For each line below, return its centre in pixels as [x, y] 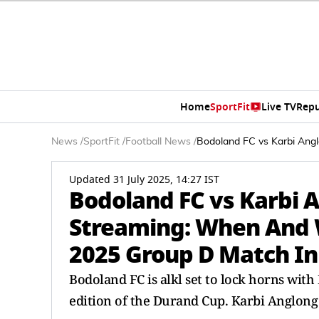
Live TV [279, 107]
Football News [158, 142]
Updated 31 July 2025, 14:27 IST [144, 180]
